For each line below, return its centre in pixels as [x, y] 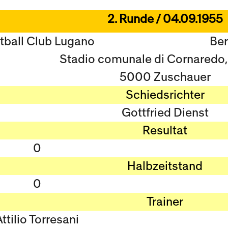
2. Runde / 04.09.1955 [165, 19]
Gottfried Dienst [165, 113]
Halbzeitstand [165, 166]
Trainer [165, 202]
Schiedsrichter [165, 95]
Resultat [165, 131]
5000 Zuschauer [165, 77]
